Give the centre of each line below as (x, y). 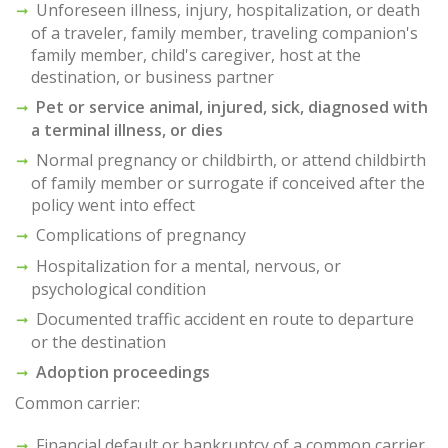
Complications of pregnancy (141, 235)
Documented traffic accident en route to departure (225, 319)
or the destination (98, 342)
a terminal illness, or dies (127, 130)
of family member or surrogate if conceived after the (228, 183)
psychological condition (118, 289)
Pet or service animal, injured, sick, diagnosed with (232, 107)
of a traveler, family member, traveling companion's (224, 33)
